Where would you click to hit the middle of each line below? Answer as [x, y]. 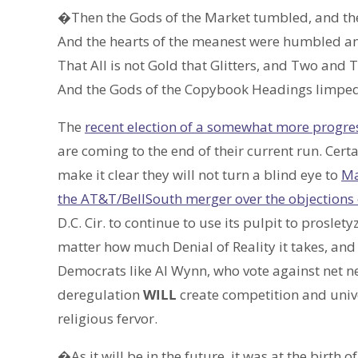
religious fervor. [107, 319]
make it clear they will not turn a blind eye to [199, 175]
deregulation [100, 295]
